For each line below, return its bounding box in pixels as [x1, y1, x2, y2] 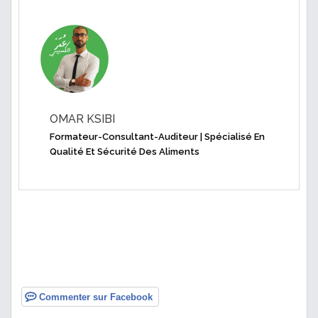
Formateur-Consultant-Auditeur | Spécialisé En [50, 131, 265, 143]
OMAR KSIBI [50, 112, 115, 126]
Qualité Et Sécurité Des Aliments [50, 146, 199, 158]
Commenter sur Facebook [36, 292, 153, 303]
